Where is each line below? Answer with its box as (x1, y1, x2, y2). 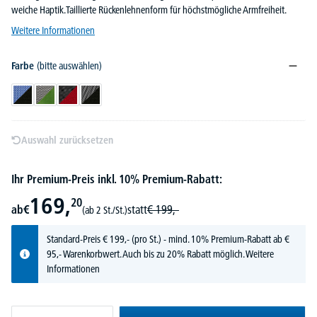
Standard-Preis (47, 232, 103, 246)
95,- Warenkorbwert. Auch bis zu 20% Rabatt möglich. (47, 247, 246, 260)
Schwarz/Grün (44, 94, 97, 108)
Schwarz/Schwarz (89, 94, 154, 108)
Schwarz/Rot (67, 94, 113, 108)
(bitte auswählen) (37, 59, 102, 72)
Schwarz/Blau (21, 94, 71, 108)
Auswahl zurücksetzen (21, 133, 113, 146)
